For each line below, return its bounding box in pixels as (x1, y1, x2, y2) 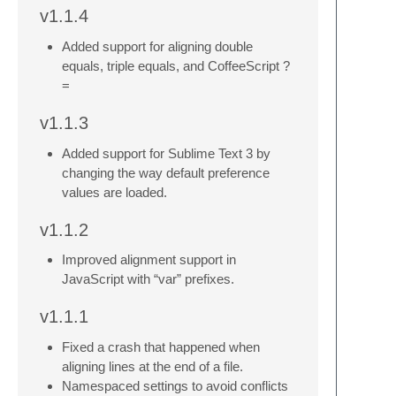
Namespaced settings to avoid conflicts (62, 378, 288, 394)
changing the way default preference (62, 164, 270, 180)
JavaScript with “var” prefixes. (62, 271, 234, 287)
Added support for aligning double (62, 39, 253, 55)
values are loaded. (62, 184, 167, 200)
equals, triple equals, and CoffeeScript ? (62, 58, 290, 74)
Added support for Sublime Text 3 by (62, 145, 270, 161)
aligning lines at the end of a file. (62, 359, 243, 375)
